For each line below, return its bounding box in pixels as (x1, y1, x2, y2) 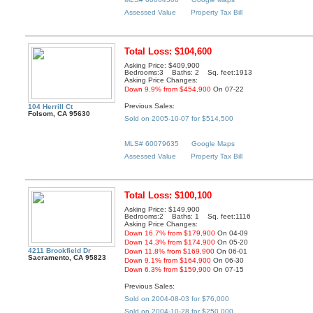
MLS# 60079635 (124, 139, 180, 147)
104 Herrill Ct (28, 103, 73, 111)
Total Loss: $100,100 (124, 190, 212, 201)
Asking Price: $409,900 (124, 61, 201, 70)
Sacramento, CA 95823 (28, 254, 107, 262)
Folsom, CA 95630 (28, 110, 91, 118)
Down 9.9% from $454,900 (124, 85, 212, 94)
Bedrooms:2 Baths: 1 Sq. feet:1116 (124, 212, 252, 221)
